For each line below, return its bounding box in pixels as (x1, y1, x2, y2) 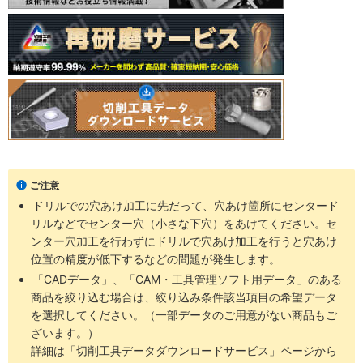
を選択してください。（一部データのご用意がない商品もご (31, 308, 337, 322)
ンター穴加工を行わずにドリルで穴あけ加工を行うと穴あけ (31, 234, 337, 248)
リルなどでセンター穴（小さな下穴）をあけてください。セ (31, 216, 337, 230)
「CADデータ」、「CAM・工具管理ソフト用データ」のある (32, 272, 343, 286)
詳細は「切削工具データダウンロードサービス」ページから (31, 344, 337, 357)
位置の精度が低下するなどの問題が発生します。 (31, 252, 280, 266)
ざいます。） (31, 326, 99, 340)
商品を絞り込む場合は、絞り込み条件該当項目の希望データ (31, 290, 337, 304)
